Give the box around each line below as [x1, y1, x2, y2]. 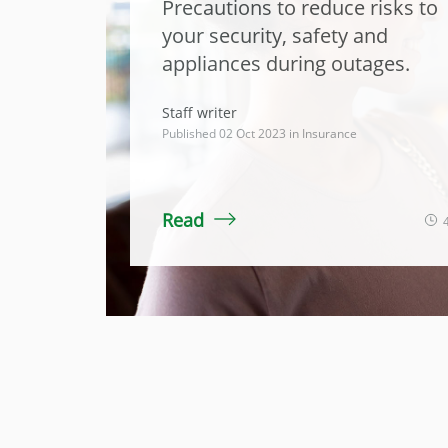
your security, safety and [162, 22, 388, 49]
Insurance [302, 125, 357, 142]
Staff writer [162, 103, 237, 122]
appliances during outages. [162, 50, 410, 77]
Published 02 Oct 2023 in [162, 125, 302, 142]
